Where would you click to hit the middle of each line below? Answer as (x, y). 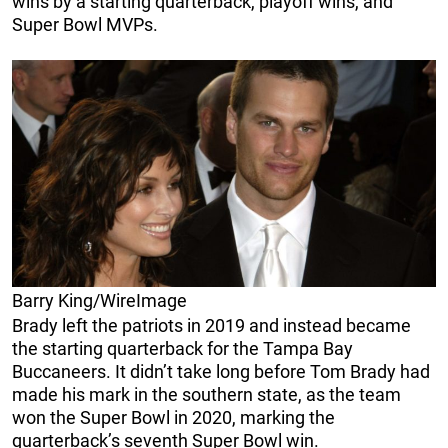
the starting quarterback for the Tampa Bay (182, 349)
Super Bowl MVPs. (85, 25)
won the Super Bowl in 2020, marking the (173, 418)
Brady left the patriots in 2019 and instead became (211, 326)
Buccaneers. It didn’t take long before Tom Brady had (221, 372)
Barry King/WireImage (99, 301)
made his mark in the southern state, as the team (206, 395)
